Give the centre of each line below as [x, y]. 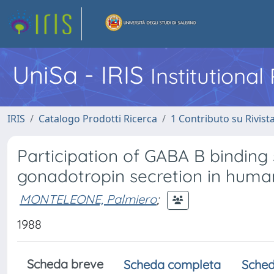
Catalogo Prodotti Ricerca [98, 119]
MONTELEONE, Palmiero [88, 199]
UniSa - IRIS [81, 75]
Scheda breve [65, 264]
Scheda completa [172, 265]
